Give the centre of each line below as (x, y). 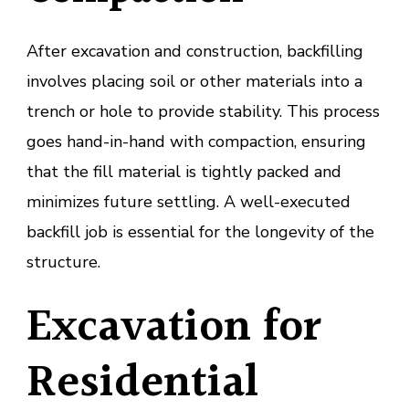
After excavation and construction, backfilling (195, 51)
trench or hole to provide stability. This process (203, 111)
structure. (63, 262)
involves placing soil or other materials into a (194, 81)
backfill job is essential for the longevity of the (200, 231)
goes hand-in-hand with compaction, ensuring (196, 141)
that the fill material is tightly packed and (184, 171)
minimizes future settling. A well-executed (189, 201)
